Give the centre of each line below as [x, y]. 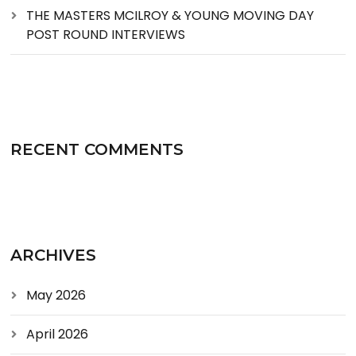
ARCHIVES [54, 255]
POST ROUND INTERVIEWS [106, 34]
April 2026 [58, 334]
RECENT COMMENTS [97, 149]
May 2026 [56, 295]
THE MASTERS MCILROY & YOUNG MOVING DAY [170, 15]
